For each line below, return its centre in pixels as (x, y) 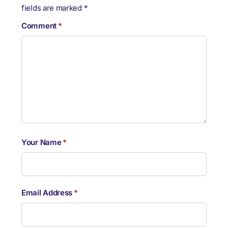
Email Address (47, 193)
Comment (39, 26)
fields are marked (53, 8)
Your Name (41, 142)
